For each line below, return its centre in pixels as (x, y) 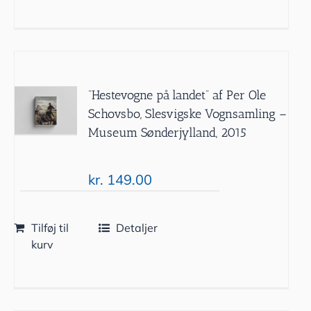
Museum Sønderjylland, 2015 (168, 132)
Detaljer (137, 227)
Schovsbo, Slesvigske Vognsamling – (188, 114)
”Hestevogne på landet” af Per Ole (177, 95)
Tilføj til (50, 227)
